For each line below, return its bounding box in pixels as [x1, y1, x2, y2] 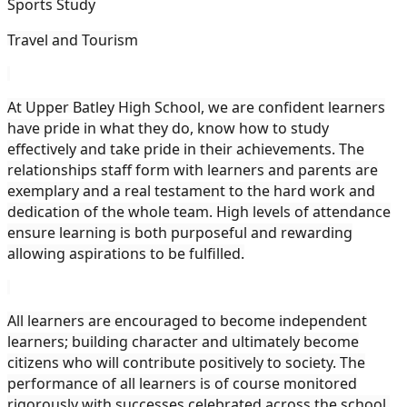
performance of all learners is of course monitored [7, 372, 357, 393]
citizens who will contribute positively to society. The [7, 352, 365, 372]
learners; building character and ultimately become [7, 331, 359, 352]
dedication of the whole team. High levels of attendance [7, 201, 391, 222]
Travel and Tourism [7, 29, 138, 50]
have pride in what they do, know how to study [7, 117, 329, 138]
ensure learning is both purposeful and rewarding [7, 222, 352, 243]
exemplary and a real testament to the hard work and [7, 180, 375, 201]
